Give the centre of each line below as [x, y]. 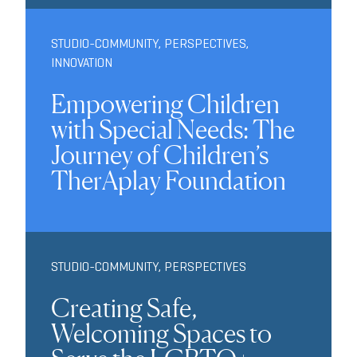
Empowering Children [165, 104]
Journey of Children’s [160, 155]
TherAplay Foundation [169, 180]
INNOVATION [82, 62]
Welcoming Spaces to [161, 333]
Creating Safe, [124, 308]
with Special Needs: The [173, 129]
